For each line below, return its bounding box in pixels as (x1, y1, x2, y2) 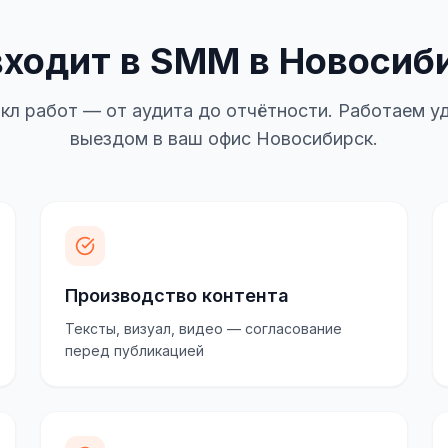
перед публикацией (65, 342, 204, 359)
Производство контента (65, 285, 289, 306)
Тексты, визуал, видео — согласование (65, 320, 342, 337)
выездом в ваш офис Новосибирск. (70, 128, 378, 149)
